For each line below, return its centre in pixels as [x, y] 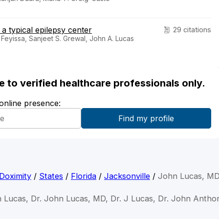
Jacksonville [127, 176]
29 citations [192, 30]
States [51, 176]
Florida [84, 176]
